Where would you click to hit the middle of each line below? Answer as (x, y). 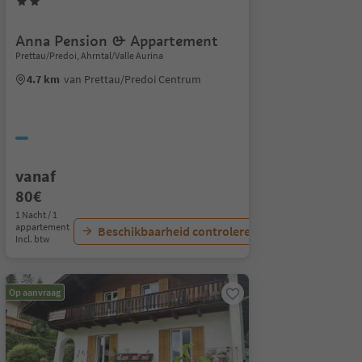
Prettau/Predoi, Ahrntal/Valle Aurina (89, 55)
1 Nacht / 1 (36, 215)
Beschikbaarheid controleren (177, 231)
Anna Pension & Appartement (116, 41)
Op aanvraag (34, 292)
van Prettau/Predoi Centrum (132, 79)
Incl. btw (32, 239)
